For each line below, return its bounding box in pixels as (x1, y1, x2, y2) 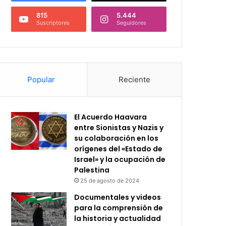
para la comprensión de (74, 203, 163, 213)
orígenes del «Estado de (74, 144, 163, 154)
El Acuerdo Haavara (74, 112, 147, 122)
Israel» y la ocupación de (74, 154, 166, 164)
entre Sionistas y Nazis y (74, 123, 164, 133)
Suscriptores (36, 19, 70, 26)
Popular (27, 75, 55, 84)
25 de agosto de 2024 (80, 177, 140, 184)
